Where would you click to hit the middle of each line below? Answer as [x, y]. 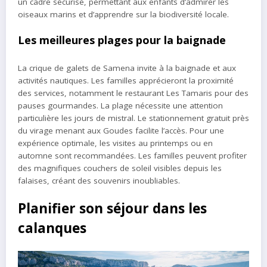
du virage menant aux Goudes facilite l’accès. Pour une [121, 130]
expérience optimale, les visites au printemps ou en [115, 143]
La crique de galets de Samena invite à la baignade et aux [127, 68]
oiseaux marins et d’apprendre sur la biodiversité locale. [123, 14]
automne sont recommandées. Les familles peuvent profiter [132, 155]
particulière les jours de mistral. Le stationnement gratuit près [133, 118]
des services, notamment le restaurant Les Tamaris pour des [133, 93]
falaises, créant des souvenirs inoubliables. [99, 180]
